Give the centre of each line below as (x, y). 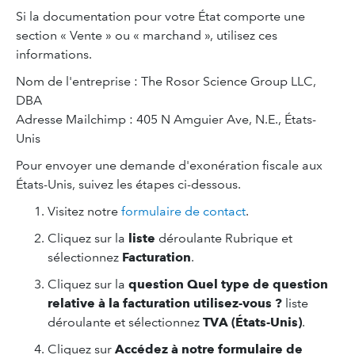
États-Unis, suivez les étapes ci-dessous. (128, 184)
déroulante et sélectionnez (125, 322)
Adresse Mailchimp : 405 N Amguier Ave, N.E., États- (166, 119)
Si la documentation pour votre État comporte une (160, 16)
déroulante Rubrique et (224, 238)
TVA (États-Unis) (252, 322)
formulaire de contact (183, 211)
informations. (54, 54)
